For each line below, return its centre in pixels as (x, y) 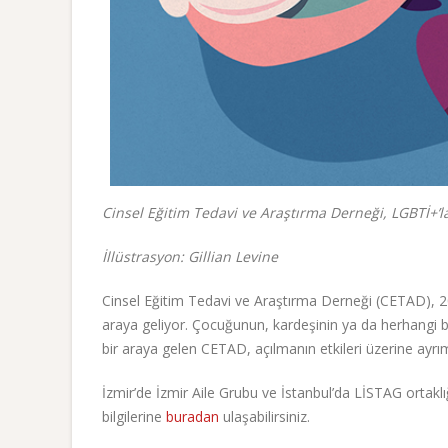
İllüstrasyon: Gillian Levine (190, 256)
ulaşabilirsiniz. (264, 416)
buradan (192, 416)
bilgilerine (134, 416)
